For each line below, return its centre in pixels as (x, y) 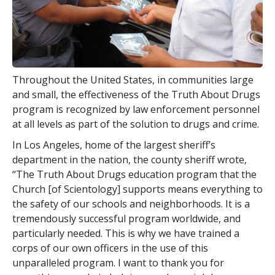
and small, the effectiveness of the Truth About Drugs (136, 94)
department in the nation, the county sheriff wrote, (130, 159)
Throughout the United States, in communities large (133, 79)
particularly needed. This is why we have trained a (126, 233)
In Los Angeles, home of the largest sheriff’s (114, 145)
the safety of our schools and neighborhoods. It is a (131, 203)
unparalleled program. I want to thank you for (118, 262)
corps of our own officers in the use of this (110, 248)
